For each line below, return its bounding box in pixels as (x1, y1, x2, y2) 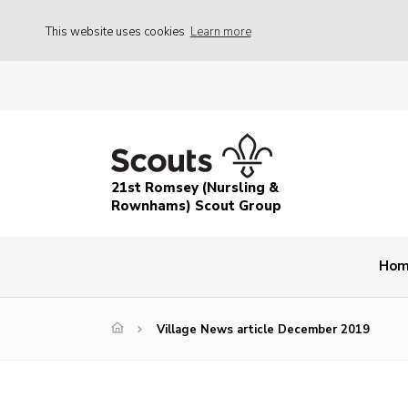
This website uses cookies (46, 23, 188, 40)
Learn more (189, 23, 251, 40)
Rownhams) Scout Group (111, 197, 281, 216)
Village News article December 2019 (157, 321, 370, 339)
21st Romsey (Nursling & (111, 178, 279, 198)
